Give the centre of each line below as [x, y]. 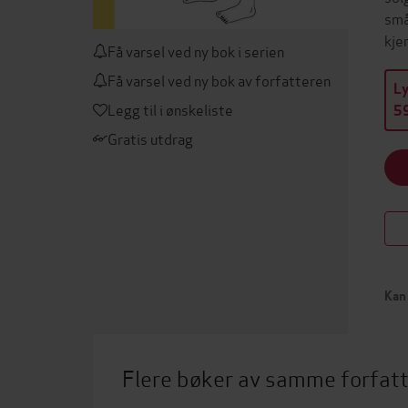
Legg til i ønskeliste [170, 109]
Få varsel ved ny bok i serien [196, 51]
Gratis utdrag [150, 138]
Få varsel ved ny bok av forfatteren [219, 80]
